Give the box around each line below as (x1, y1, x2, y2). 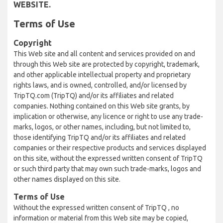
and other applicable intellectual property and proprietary (13, 71, 191, 79)
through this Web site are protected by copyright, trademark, (13, 60, 200, 68)
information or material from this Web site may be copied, (13, 214, 188, 222)
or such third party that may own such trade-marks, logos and (13, 165, 201, 173)
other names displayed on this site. (13, 175, 120, 183)
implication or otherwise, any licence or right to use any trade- (13, 112, 203, 120)
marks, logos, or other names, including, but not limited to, (13, 123, 191, 131)
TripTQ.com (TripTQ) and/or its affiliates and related (13, 92, 174, 100)
